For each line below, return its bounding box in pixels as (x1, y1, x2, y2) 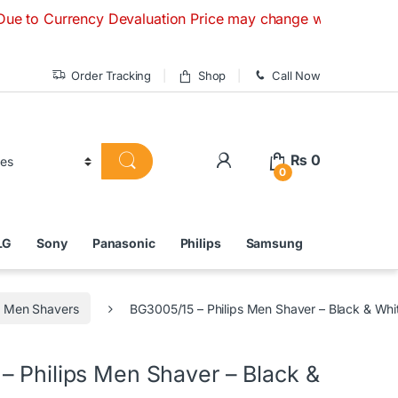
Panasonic (92, 235, 155, 251)
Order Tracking (71, 68, 152, 83)
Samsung (245, 235, 303, 251)
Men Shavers (4, 300, 79, 316)
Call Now (272, 68, 321, 83)
